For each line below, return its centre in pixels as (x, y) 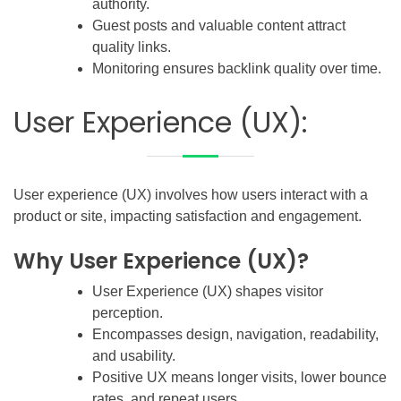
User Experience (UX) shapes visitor (208, 291)
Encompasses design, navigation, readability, (235, 334)
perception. (128, 312)
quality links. (132, 47)
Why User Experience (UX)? (161, 260)
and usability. (134, 355)
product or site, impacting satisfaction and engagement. (188, 216)
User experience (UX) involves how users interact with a (191, 194)
